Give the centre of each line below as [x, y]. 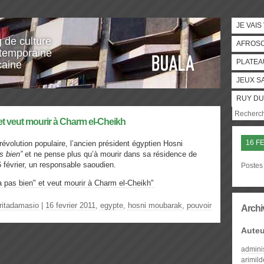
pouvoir [199, 205]
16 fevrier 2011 [70, 205]
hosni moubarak [155, 205]
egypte [112, 205]
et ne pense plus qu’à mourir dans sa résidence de [110, 154]
